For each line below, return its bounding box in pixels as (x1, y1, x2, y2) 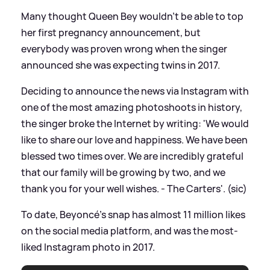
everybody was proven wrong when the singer (21, 42, 227, 55)
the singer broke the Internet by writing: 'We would (21, 116, 249, 130)
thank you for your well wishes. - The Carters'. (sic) (21, 181, 247, 195)
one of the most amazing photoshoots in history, (21, 100, 242, 114)
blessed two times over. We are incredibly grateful (21, 149, 243, 163)
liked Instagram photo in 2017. (21, 240, 155, 254)
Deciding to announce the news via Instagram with (21, 84, 249, 98)
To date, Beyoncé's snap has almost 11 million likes (21, 207, 245, 221)
